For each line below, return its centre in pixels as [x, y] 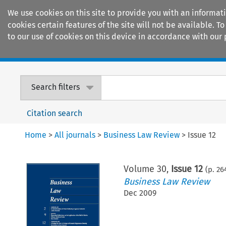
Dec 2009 [140, 193]
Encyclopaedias [186, 51]
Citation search [55, 113]
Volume [140, 169]
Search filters [56, 87]
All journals [75, 135]
